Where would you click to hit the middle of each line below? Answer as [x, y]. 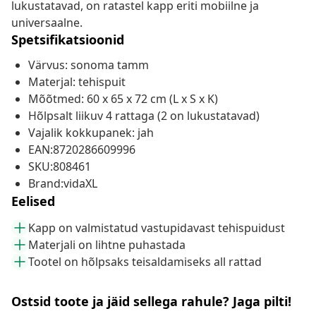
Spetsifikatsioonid [68, 40]
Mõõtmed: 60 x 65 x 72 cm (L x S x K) [123, 99]
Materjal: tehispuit [77, 82]
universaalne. [47, 23]
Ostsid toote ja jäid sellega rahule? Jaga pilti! [151, 302]
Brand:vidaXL [63, 184]
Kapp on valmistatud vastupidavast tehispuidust [157, 228]
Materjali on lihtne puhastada [107, 245]
